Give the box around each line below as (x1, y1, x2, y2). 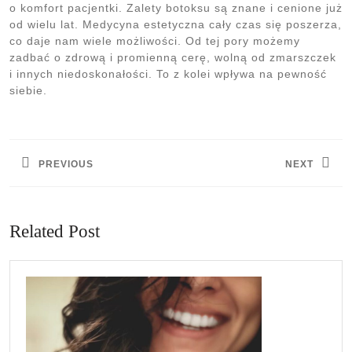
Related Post (9, 221, 100, 242)
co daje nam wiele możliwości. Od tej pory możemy (9, 34, 300, 47)
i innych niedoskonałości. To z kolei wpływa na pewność (9, 67, 327, 80)
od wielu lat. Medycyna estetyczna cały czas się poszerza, (9, 17, 342, 31)
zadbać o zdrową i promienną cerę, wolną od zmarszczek (9, 50, 336, 64)
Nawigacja (9, 114, 93, 136)
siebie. (9, 83, 47, 97)
